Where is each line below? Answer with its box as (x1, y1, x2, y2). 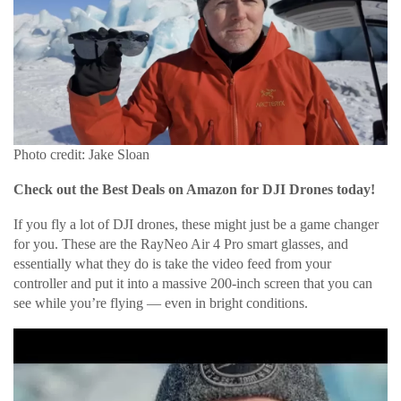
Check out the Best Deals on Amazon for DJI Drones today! (13, 181, 375, 197)
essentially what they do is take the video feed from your (13, 255, 331, 271)
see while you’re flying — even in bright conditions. (13, 294, 308, 311)
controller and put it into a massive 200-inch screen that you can (13, 275, 372, 291)
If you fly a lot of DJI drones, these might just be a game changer (13, 216, 379, 232)
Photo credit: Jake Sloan (13, 146, 149, 162)
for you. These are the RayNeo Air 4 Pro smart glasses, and (13, 235, 348, 252)
